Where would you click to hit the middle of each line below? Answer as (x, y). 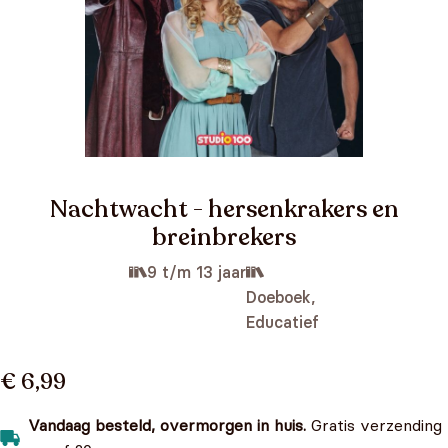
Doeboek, (280, 297)
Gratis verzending (374, 425)
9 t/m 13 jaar (196, 272)
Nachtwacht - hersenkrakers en (224, 209)
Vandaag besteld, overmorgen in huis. (167, 425)
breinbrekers (224, 237)
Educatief (282, 322)
